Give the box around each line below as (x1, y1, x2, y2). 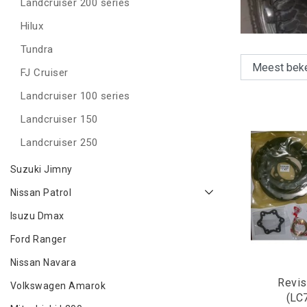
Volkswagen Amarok (10, 280, 106, 291)
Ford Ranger (10, 234, 67, 245)
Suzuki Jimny (10, 164, 73, 175)
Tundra (21, 43, 53, 56)
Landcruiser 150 (21, 113, 98, 125)
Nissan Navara (10, 257, 77, 268)
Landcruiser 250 (21, 136, 98, 149)
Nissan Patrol (10, 187, 72, 198)
